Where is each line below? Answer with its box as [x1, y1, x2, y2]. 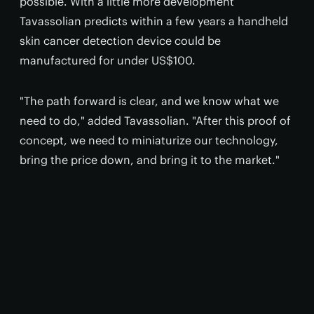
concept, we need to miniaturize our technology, [20, 133, 278, 147]
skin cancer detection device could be [20, 34, 221, 48]
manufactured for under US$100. [20, 53, 196, 67]
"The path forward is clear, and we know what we [20, 94, 279, 108]
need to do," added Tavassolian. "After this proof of [20, 114, 291, 128]
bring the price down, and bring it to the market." [20, 153, 280, 167]
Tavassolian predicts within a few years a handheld [20, 14, 288, 28]
